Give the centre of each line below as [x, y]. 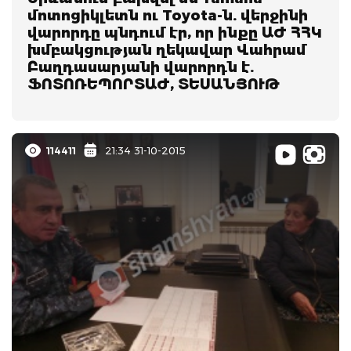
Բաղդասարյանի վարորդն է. [141, 67]
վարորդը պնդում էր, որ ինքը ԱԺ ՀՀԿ [175, 33]
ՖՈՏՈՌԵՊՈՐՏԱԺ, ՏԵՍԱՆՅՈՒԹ [154, 84]
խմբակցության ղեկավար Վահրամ [167, 50]
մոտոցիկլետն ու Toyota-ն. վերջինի [168, 15]
